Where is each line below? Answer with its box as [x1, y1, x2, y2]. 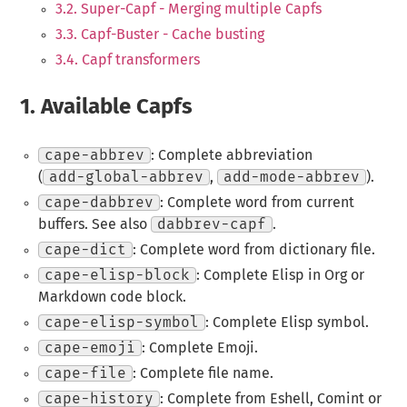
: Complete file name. [132, 366, 273, 382]
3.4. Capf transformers [55, 52, 200, 67]
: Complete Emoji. [141, 341, 258, 356]
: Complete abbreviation [150, 148, 313, 164]
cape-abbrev [44, 148, 144, 164]
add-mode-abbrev [223, 170, 360, 185]
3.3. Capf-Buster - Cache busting [55, 26, 264, 42]
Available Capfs [35, 96, 194, 119]
